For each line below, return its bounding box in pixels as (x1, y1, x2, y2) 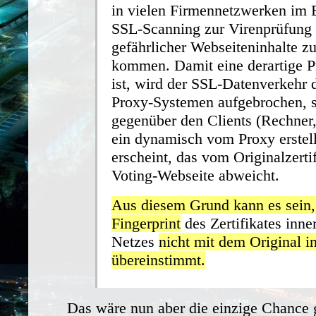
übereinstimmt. (111, 250, 205, 269)
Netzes (111, 232, 159, 250)
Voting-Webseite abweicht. (111, 166, 279, 184)
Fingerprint (111, 214, 181, 232)
